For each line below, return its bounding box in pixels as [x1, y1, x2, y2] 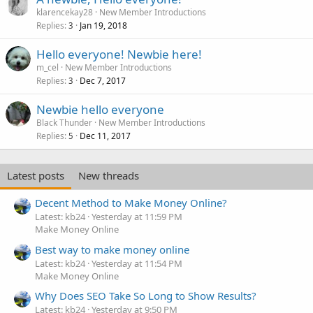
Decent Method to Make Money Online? [35, 196, 227, 210]
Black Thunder [36, 116, 92, 129]
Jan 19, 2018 [80, 19, 127, 31]
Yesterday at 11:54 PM [92, 256, 182, 270]
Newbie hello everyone [36, 101, 164, 117]
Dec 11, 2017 [80, 129, 131, 142]
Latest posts [7, 168, 64, 182]
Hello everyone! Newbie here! [36, 45, 202, 62]
